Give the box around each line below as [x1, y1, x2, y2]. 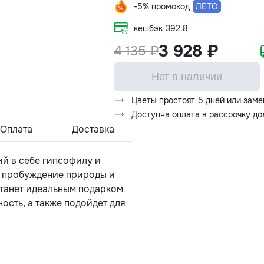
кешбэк [134, 23, 163, 34]
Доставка [72, 123, 115, 136]
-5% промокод [134, 1, 190, 12]
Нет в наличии [151, 71, 223, 82]
